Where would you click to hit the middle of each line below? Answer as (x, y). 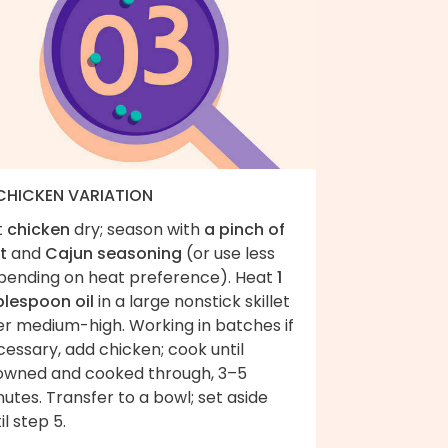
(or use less (228, 253)
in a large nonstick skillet (192, 301)
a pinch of (244, 229)
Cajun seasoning (113, 253)
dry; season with (137, 229)
